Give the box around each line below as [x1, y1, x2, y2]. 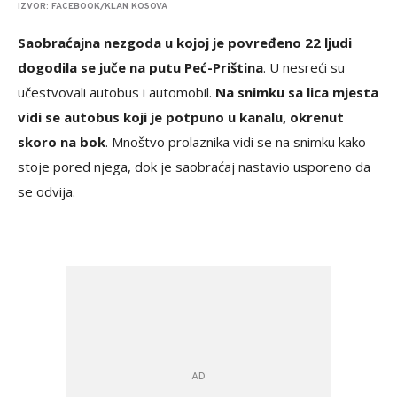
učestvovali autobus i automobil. [18, 83, 215, 102]
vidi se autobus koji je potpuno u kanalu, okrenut [18, 108, 344, 127]
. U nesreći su [263, 58, 345, 77]
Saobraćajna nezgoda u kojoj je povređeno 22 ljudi [18, 34, 352, 52]
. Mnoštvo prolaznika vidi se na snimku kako [105, 133, 366, 152]
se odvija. [18, 183, 75, 201]
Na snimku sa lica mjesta [215, 83, 378, 102]
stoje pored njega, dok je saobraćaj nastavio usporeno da [18, 158, 370, 176]
